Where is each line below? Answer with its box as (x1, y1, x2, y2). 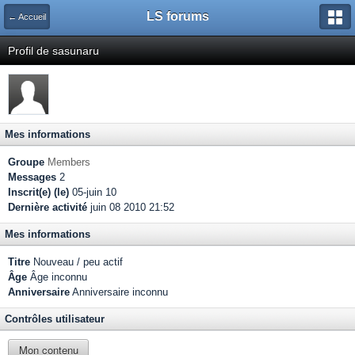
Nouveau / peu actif (30, 256, 123, 268)
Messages (8, 171, 56, 183)
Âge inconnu (27, 271, 87, 283)
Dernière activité (8, 201, 87, 213)
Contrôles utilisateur (5, 313, 105, 325)
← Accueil (8, 12, 46, 21)
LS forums (146, 10, 209, 23)
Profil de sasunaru (8, 44, 99, 57)
